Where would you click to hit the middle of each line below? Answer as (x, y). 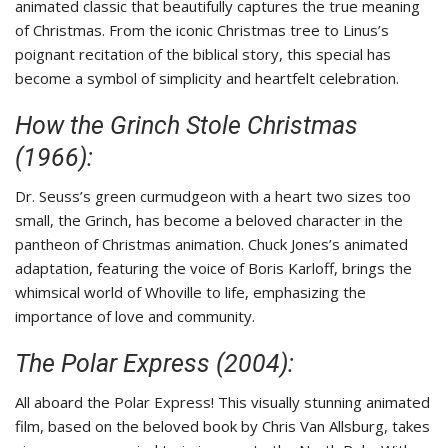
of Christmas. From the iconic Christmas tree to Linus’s (202, 30)
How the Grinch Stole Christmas (186, 126)
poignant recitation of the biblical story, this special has (203, 54)
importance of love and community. (135, 316)
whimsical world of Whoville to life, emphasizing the (190, 292)
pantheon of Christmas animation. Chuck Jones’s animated (211, 244)
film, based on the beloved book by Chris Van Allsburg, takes (222, 426)
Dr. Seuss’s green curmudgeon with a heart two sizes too (213, 196)
